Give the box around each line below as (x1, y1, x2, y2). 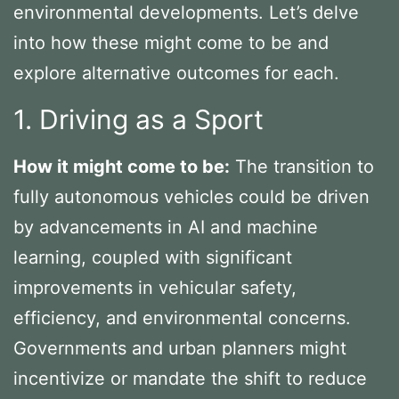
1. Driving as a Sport (13, 102, 264, 135)
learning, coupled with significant (13, 246, 292, 268)
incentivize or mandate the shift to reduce (13, 367, 367, 389)
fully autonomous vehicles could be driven (13, 185, 370, 208)
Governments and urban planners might (13, 337, 346, 359)
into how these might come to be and (13, 31, 329, 53)
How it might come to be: (13, 155, 230, 177)
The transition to (230, 155, 374, 177)
